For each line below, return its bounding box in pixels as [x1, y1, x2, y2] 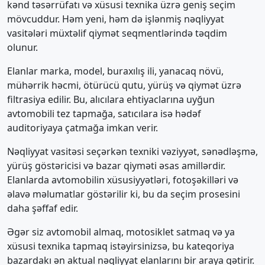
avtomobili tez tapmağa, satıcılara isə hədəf [7, 107, 201, 120]
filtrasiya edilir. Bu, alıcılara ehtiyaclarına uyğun [7, 93, 215, 106]
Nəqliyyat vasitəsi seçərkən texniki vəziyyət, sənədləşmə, [7, 145, 258, 158]
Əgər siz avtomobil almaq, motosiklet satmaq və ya [7, 225, 235, 238]
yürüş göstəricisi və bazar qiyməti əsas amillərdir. [7, 159, 225, 172]
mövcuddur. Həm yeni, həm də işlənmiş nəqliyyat [7, 12, 224, 25]
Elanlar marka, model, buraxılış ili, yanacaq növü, [7, 64, 224, 77]
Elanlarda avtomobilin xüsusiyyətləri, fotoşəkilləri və [7, 173, 238, 186]
